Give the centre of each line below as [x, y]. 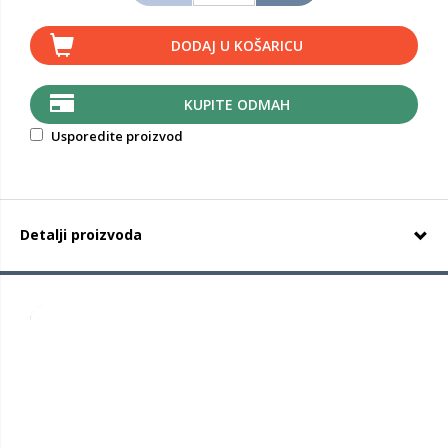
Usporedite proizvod [115, 136]
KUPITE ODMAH [236, 104]
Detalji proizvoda [81, 234]
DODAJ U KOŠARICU [236, 45]
